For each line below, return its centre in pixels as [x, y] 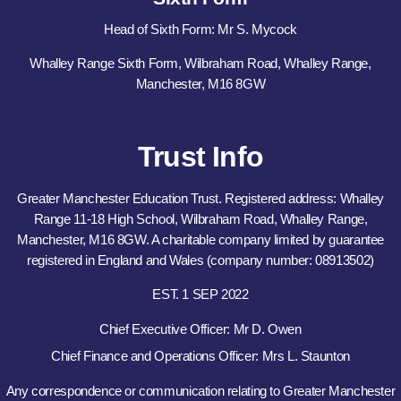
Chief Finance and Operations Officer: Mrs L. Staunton [200, 356]
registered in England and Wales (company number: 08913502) [200, 260]
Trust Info [200, 156]
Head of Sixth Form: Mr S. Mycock [200, 29]
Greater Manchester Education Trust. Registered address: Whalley [200, 198]
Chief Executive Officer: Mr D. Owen [200, 328]
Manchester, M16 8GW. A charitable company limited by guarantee [200, 239]
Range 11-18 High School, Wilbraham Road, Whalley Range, [200, 218]
